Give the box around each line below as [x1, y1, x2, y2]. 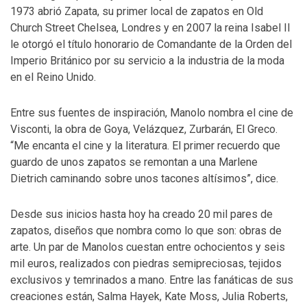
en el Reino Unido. [10, 71, 96, 84]
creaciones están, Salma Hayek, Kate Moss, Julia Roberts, [10, 290, 288, 303]
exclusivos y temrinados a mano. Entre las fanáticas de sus [10, 273, 293, 286]
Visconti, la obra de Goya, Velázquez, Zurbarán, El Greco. [10, 123, 278, 136]
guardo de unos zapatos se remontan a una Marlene [10, 156, 258, 169]
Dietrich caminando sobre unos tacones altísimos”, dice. [10, 172, 278, 185]
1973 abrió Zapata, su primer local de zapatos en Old [10, 5, 263, 18]
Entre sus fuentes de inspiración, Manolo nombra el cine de [10, 106, 293, 119]
